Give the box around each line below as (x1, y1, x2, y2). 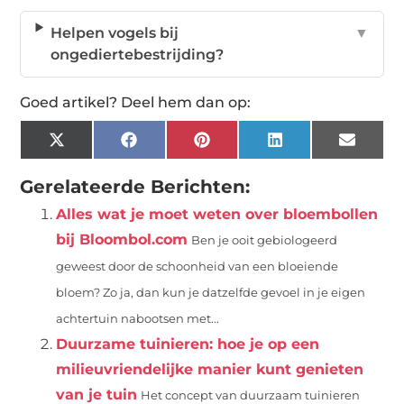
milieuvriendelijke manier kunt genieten (56, 361, 364, 379)
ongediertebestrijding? (50, 46, 225, 64)
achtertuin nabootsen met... (56, 312, 220, 326)
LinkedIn (281, 137, 348, 155)
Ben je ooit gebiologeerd (191, 234, 338, 248)
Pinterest (208, 137, 279, 155)
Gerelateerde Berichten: (20, 176, 251, 198)
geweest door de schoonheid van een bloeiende (56, 260, 339, 274)
